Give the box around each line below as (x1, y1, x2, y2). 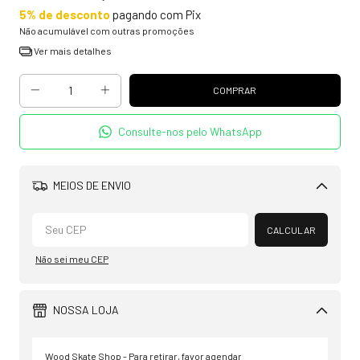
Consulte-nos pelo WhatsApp (118, 125, 263, 139)
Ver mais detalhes (31, 45, 112, 56)
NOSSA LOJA (50, 303, 119, 317)
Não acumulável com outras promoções (19, 25, 194, 36)
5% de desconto (19, 7, 110, 22)
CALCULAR (267, 223, 316, 235)
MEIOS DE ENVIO (50, 178, 131, 193)
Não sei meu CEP (35, 252, 108, 264)
